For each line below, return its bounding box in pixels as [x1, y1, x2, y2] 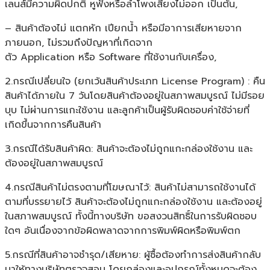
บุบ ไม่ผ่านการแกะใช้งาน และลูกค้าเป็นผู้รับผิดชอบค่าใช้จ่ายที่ [5, 102, 250, 118]
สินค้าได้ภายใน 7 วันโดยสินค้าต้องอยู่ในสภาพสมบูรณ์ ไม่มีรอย [5, 88, 265, 103]
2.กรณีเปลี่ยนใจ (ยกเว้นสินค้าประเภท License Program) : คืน [5, 74, 265, 89]
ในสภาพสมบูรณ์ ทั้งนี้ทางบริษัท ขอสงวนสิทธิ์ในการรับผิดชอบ [5, 209, 257, 224]
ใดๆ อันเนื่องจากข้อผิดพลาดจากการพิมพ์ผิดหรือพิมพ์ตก [5, 223, 240, 238]
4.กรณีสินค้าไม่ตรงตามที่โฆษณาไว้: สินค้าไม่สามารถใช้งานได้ [5, 180, 256, 195]
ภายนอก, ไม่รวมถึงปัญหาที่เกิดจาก [5, 35, 152, 50]
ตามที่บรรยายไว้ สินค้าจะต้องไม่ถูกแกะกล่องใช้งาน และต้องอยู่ [5, 194, 262, 209]
